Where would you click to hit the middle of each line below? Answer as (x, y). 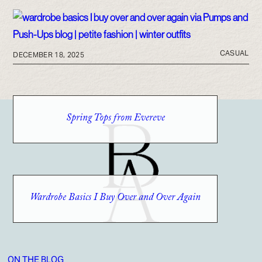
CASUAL (234, 53)
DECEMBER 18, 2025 (49, 54)
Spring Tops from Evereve (115, 119)
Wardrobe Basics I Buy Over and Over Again (116, 198)
